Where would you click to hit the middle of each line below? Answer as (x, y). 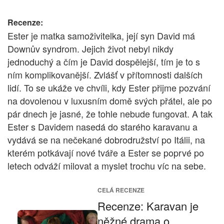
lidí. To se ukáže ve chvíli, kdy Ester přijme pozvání (109, 87)
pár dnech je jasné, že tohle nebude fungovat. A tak (110, 113)
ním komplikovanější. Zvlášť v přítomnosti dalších (105, 74)
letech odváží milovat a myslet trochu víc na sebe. (107, 165)
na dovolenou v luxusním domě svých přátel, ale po (110, 100)
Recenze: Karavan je (148, 205)
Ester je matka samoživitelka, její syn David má (101, 35)
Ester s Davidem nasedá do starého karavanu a (102, 126)
